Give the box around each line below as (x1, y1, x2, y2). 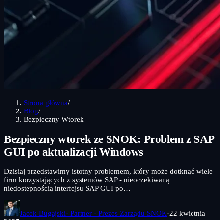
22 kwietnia (169, 209, 205, 218)
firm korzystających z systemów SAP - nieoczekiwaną (4, 176, 169, 184)
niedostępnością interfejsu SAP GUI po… (4, 184, 131, 192)
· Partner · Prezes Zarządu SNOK (66, 209, 167, 218)
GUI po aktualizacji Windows (4, 145, 143, 158)
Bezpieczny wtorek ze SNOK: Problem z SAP (4, 133, 214, 145)
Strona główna (24, 99, 68, 107)
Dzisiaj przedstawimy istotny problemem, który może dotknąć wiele (4, 167, 213, 176)
